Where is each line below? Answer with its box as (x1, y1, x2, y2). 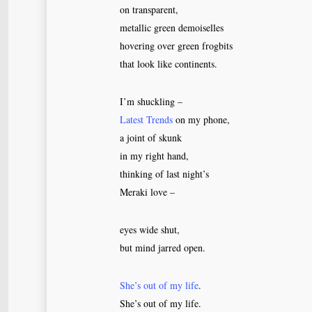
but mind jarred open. (120, 241, 205, 254)
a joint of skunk (120, 131, 182, 144)
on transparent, (120, 3, 178, 16)
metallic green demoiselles (120, 21, 224, 34)
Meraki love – (120, 185, 175, 198)
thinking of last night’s (120, 167, 209, 180)
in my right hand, (120, 149, 189, 162)
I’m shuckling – (120, 95, 182, 108)
